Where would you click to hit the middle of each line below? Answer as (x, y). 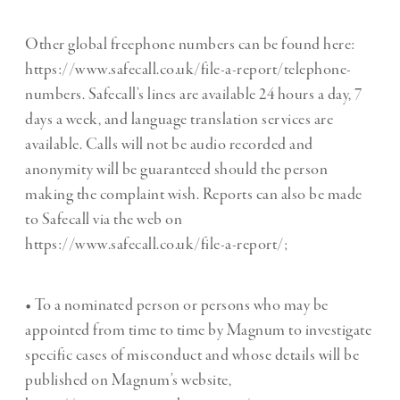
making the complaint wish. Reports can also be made (194, 195)
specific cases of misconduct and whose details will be (192, 356)
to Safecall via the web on (104, 220)
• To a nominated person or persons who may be (177, 306)
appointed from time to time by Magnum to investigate (198, 331)
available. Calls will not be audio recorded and (169, 145)
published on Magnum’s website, (128, 381)
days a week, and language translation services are (179, 120)
